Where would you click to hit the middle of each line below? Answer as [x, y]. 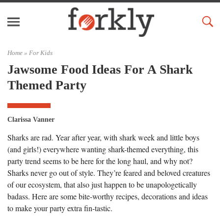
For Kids [41, 53]
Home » [18, 53]
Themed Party [47, 85]
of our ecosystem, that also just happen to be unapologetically [102, 184]
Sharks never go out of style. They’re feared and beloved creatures [109, 172]
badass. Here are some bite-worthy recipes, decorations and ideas [108, 196]
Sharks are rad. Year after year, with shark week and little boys [103, 137]
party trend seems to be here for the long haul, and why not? [100, 161]
